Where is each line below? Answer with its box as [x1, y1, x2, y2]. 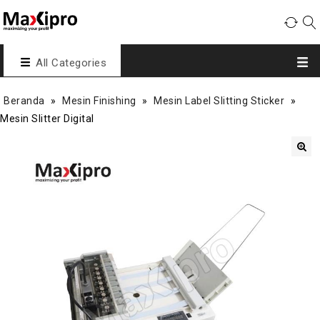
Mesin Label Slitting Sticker [154, 95, 284, 106]
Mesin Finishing [62, 95, 136, 106]
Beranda [4, 95, 45, 106]
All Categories [36, 56, 106, 69]
